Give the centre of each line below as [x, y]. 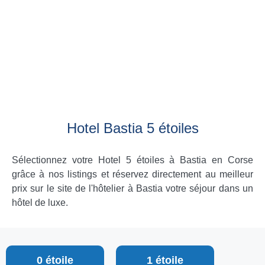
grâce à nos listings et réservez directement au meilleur [132, 174]
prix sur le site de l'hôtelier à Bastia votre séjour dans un [132, 188]
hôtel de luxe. [40, 203]
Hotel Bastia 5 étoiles [132, 128]
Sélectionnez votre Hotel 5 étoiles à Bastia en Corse [132, 160]
